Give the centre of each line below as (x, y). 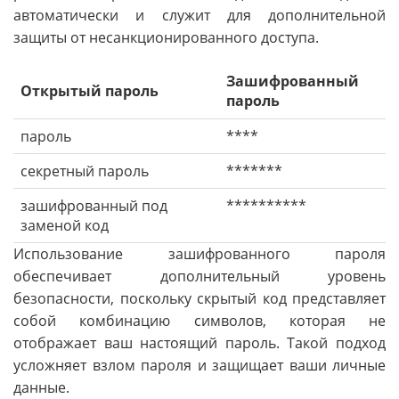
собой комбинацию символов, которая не (199, 321)
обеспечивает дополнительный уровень (199, 277)
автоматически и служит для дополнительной (199, 16)
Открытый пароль (90, 91)
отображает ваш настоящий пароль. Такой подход (199, 343)
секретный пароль (85, 171)
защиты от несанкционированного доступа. (166, 38)
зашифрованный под (94, 206)
